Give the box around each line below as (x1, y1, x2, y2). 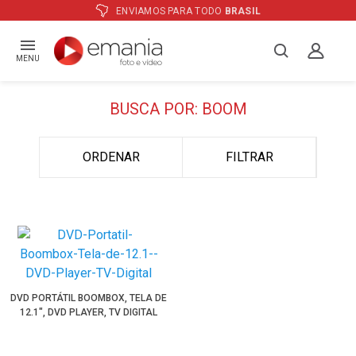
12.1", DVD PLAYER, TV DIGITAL (20, 307, 158, 318)
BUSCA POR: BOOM (109, 99, 247, 118)
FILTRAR (225, 149, 273, 164)
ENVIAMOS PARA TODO (113, 6, 225, 17)
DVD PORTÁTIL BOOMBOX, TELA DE (10, 292, 168, 304)
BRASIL (224, 6, 261, 17)
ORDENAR (82, 149, 140, 164)
